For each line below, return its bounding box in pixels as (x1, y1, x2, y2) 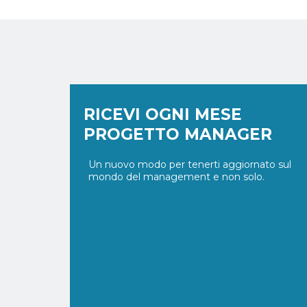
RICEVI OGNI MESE (84, 105, 242, 125)
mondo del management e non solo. (88, 171, 265, 184)
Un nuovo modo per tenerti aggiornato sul (88, 158, 291, 171)
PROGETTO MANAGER (84, 125, 272, 145)
